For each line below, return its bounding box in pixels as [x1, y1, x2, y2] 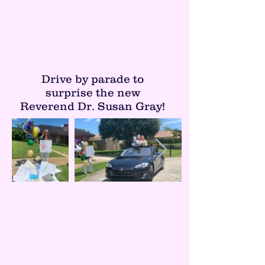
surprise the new [45, 86, 140, 99]
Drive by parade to [41, 73, 144, 85]
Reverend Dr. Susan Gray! [20, 100, 165, 112]
